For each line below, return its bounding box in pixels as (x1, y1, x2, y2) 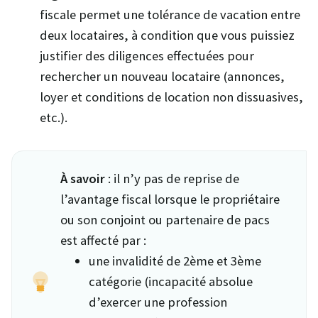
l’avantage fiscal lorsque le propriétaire (60, 191, 280, 207)
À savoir (60, 170, 105, 187)
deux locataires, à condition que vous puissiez (40, 27, 295, 43)
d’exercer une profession (89, 294, 227, 310)
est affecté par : (60, 232, 146, 248)
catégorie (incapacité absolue (89, 273, 253, 290)
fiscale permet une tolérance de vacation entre (40, 6, 300, 23)
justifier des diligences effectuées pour (40, 48, 254, 64)
